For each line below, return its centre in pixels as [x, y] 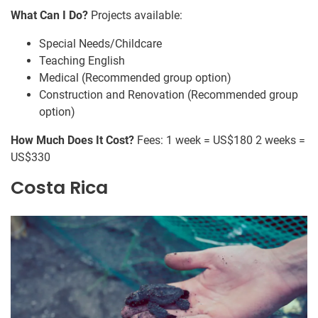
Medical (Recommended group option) [135, 77]
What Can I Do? [49, 15]
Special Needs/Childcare [100, 43]
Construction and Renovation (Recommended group [169, 94]
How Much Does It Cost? [72, 140]
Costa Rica [59, 187]
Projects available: [135, 15]
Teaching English [82, 60]
